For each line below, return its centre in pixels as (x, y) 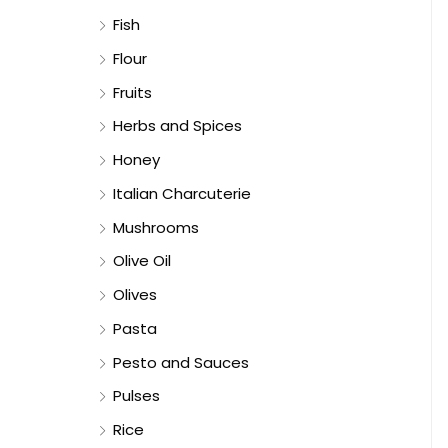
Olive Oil (142, 261)
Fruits (132, 92)
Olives (135, 295)
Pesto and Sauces (181, 362)
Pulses (136, 396)
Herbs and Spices (177, 126)
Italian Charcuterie (182, 193)
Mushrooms (156, 227)
